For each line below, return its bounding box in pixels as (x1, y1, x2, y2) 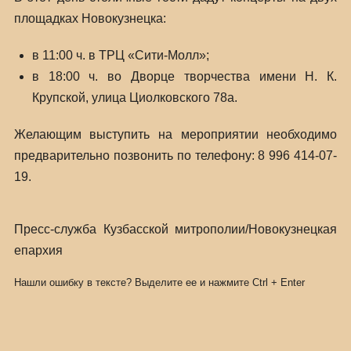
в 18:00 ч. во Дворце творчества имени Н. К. (31, 70, 338, 83)
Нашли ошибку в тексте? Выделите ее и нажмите (13, 277, 252, 288)
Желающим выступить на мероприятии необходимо (13, 128, 338, 141)
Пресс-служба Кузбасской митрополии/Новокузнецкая (13, 223, 338, 236)
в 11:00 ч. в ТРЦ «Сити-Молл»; (31, 49, 209, 62)
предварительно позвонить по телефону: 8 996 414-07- (13, 149, 338, 162)
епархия (13, 244, 63, 257)
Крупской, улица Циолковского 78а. (31, 91, 237, 104)
